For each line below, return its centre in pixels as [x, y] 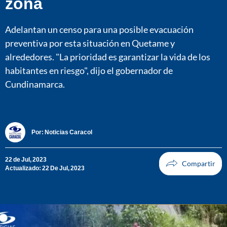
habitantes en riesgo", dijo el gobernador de [89, 70]
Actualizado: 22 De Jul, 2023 [45, 168]
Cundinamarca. [35, 84]
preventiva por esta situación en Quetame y [90, 43]
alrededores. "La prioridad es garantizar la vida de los [108, 56]
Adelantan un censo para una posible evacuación [99, 29]
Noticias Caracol [68, 132]
